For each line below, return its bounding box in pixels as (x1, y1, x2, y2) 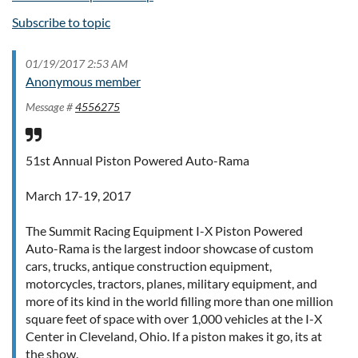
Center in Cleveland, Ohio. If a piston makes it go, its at (26, 328, 322, 344)
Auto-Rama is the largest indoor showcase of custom (26, 240, 313, 256)
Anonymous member (26, 73, 141, 89)
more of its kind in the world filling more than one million (26, 292, 333, 308)
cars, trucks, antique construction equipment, (26, 257, 272, 273)
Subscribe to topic (12, 14, 110, 30)
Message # (26, 99, 75, 113)
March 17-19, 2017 (26, 187, 131, 203)
